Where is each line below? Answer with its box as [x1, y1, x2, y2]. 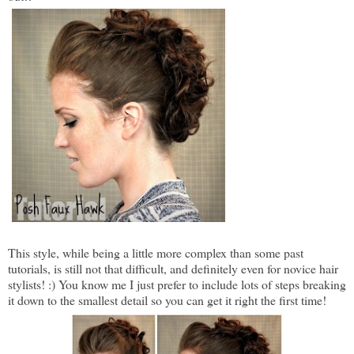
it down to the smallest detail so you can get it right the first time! [8, 292, 330, 308]
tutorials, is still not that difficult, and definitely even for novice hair [8, 260, 338, 277]
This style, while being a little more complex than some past [8, 244, 303, 261]
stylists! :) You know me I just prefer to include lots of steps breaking [8, 276, 346, 292]
